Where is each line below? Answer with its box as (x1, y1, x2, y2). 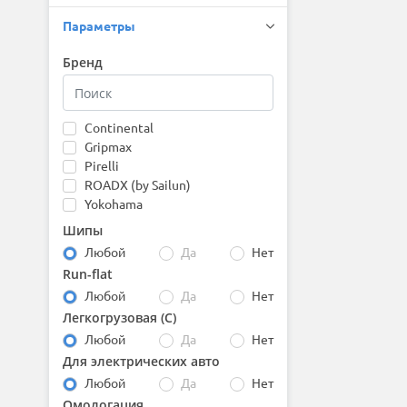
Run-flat (62, 265, 113, 283)
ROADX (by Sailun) (84, 176, 191, 194)
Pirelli (84, 157, 119, 174)
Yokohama (84, 195, 143, 213)
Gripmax (84, 138, 132, 155)
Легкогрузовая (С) (62, 309, 176, 327)
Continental (84, 119, 154, 136)
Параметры (62, 17, 135, 35)
